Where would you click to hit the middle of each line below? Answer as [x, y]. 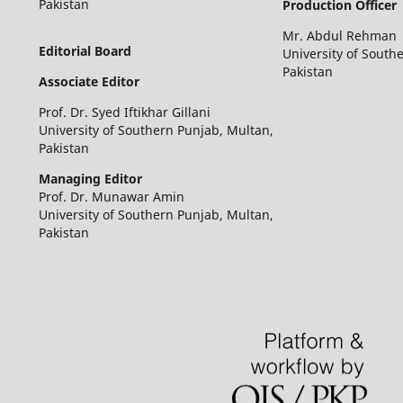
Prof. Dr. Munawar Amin [111, 196]
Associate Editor [89, 81]
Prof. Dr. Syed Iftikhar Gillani [124, 112]
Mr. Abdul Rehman [339, 35]
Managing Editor [90, 178]
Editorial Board [85, 50]
